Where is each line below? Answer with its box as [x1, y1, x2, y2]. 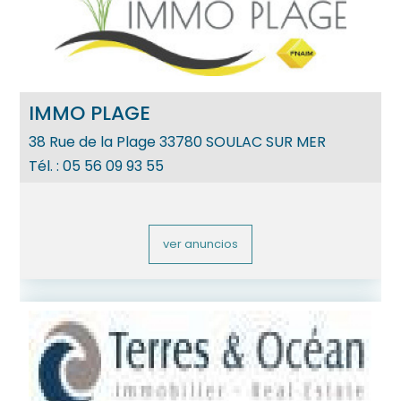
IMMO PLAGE [29, 98, 151, 127]
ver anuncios [162, 235, 238, 252]
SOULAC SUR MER [206, 131, 327, 152]
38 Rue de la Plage [29, 131, 157, 152]
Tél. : [29, 155, 64, 176]
